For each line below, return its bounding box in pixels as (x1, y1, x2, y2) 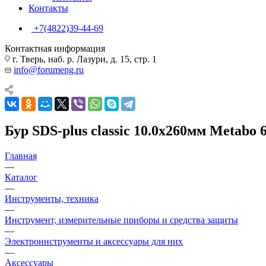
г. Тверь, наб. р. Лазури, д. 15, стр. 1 (10, 53, 157, 64)
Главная (5, 150, 37, 161)
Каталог (5, 172, 37, 182)
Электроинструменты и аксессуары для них (5, 236, 183, 246)
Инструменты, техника (5, 193, 99, 204)
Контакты (28, 2, 68, 13)
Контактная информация (5, 43, 105, 53)
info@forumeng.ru (14, 64, 84, 75)
